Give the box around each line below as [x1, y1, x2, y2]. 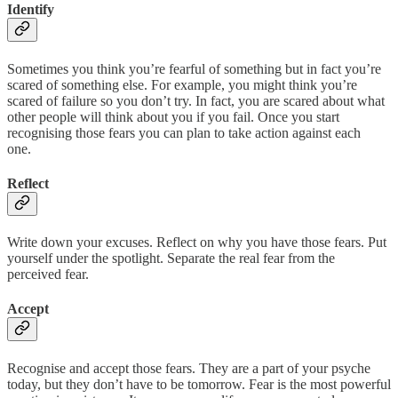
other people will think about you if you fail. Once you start [7, 108, 339, 124]
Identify [7, 2, 54, 18]
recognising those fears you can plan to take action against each [7, 124, 361, 140]
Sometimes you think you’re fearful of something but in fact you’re [7, 60, 381, 76]
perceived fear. [7, 267, 92, 283]
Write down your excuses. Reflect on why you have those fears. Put [7, 235, 386, 251]
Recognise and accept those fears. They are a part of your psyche [7, 360, 370, 376]
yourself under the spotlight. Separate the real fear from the [7, 251, 335, 267]
